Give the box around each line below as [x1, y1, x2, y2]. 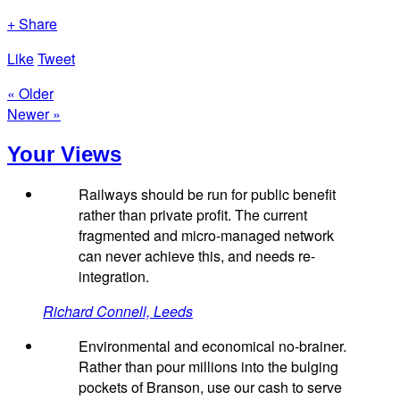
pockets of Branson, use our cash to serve [79, 377, 342, 398]
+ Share [7, 12, 57, 34]
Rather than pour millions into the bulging [79, 356, 338, 378]
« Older [7, 82, 54, 104]
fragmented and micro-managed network [79, 225, 334, 246]
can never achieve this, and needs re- [79, 246, 315, 267]
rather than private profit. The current [79, 204, 307, 226]
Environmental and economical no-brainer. [79, 336, 346, 357]
